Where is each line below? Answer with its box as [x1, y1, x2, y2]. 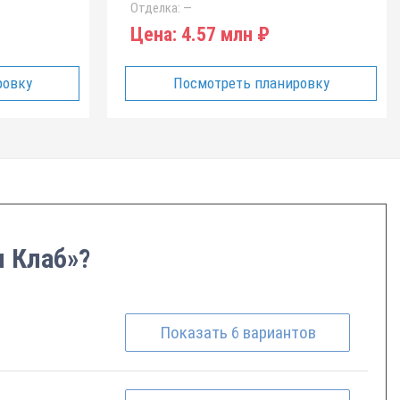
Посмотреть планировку [172, 74, 329, 92]
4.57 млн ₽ [176, 23, 270, 46]
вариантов [242, 322, 316, 343]
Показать [159, 322, 231, 343]
